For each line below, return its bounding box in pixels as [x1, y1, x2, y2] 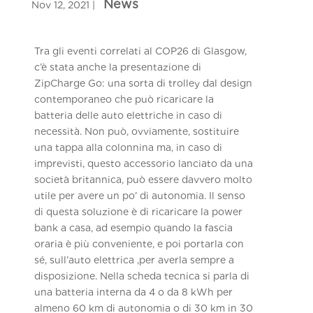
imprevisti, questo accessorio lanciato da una [34, 157, 254, 169]
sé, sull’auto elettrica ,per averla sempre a [34, 254, 235, 265]
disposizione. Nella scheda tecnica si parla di [34, 270, 250, 282]
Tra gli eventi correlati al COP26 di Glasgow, [34, 45, 247, 57]
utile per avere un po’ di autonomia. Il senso [34, 189, 246, 201]
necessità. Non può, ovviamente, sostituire [34, 125, 240, 137]
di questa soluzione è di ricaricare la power [34, 205, 243, 217]
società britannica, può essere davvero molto [34, 173, 253, 185]
